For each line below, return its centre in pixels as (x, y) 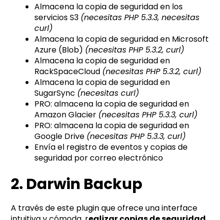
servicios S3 (58, 18)
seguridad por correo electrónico (99, 158)
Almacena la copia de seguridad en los (109, 7)
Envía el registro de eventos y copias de (111, 147)
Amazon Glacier (67, 115)
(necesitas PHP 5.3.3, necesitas (140, 18)
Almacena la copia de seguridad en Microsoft (122, 39)
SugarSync (56, 93)
